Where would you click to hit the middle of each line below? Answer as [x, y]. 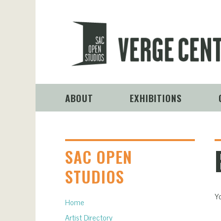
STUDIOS [95, 176]
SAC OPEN [99, 157]
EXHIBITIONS [156, 98]
